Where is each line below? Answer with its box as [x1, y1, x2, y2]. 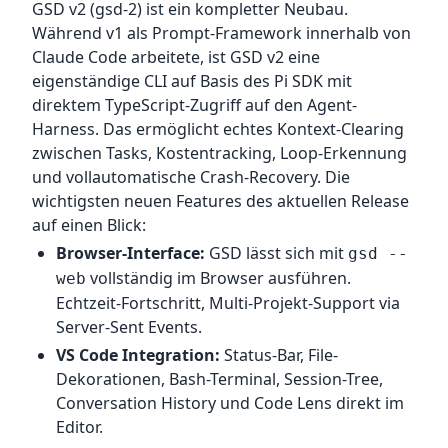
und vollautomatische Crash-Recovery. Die [32, 166, 350, 188]
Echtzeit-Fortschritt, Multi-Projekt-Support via [56, 292, 400, 314]
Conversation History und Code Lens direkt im [56, 392, 404, 414]
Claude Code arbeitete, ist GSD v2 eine [32, 46, 320, 68]
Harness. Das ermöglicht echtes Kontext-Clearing [32, 118, 404, 140]
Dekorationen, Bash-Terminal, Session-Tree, [56, 368, 383, 390]
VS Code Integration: [56, 344, 220, 366]
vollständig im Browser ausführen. [86, 267, 351, 289]
